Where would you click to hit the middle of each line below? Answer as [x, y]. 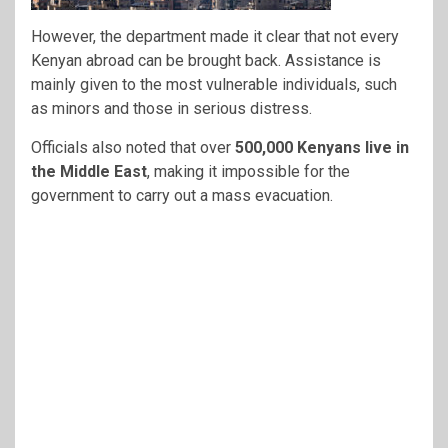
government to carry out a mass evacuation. [182, 195]
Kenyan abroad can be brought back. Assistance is [206, 60]
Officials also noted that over [133, 147]
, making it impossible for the [248, 171]
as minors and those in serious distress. [171, 108]
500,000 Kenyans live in [322, 147]
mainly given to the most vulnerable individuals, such [214, 84]
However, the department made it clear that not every [215, 36]
